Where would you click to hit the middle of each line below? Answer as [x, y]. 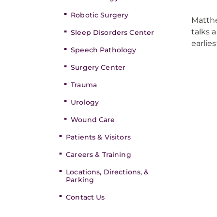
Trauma [84, 85]
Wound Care [93, 120]
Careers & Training [99, 155]
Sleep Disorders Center [113, 32]
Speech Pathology [104, 50]
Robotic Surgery [100, 15]
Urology [85, 102]
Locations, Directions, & [108, 172]
